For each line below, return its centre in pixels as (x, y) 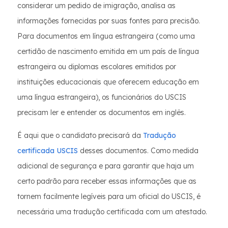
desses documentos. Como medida (138, 151)
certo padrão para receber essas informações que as (107, 181)
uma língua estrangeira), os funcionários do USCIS (102, 97)
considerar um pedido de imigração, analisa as (96, 6)
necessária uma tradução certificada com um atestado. (112, 212)
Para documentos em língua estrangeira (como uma (106, 36)
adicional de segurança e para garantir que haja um (106, 166)
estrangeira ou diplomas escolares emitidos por (97, 67)
